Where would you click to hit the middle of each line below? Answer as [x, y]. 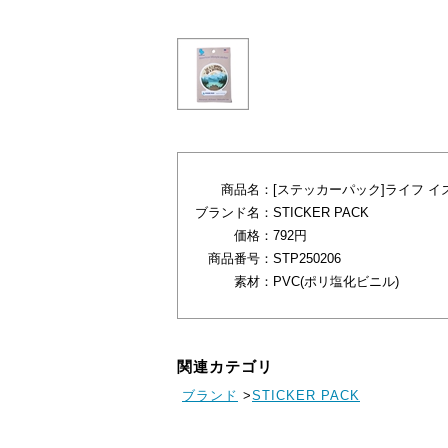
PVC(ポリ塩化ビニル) [336, 282]
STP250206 [307, 259]
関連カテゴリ [225, 367]
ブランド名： [234, 213]
